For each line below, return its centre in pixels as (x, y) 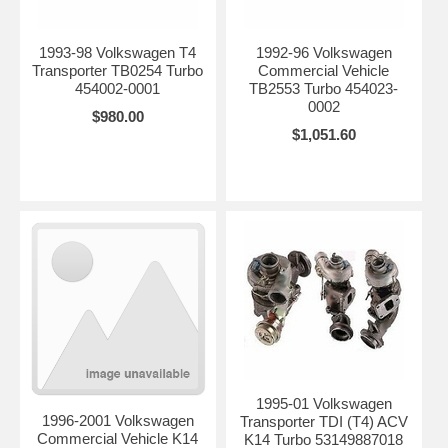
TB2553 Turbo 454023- (324, 88)
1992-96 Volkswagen (323, 52)
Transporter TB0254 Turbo (118, 70)
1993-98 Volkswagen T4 (118, 52)
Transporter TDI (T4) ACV (323, 421)
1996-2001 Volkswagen (117, 420)
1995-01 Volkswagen (323, 403)
